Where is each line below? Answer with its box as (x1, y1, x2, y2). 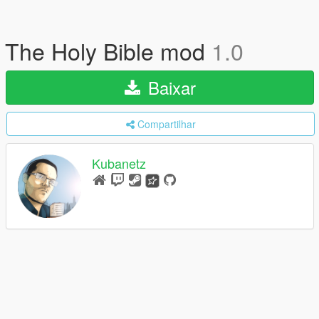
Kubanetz (92, 154, 146, 173)
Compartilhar (137, 117, 196, 131)
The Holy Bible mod (5, 34, 211, 67)
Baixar (142, 75, 196, 100)
